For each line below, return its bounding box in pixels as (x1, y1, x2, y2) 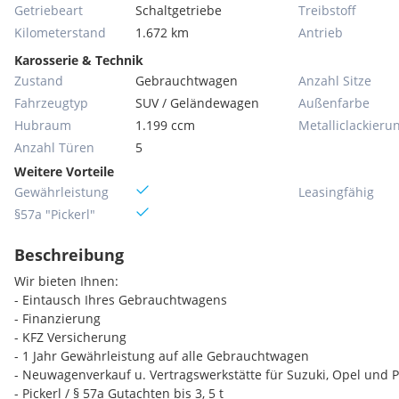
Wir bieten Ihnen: (14, 273, 118, 289)
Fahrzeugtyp (14, 94, 88, 111)
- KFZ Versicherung (14, 329, 126, 346)
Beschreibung (14, 244, 124, 265)
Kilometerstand (14, 24, 106, 41)
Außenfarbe (298, 94, 370, 111)
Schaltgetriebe (135, 2, 223, 19)
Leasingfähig (298, 183, 374, 200)
